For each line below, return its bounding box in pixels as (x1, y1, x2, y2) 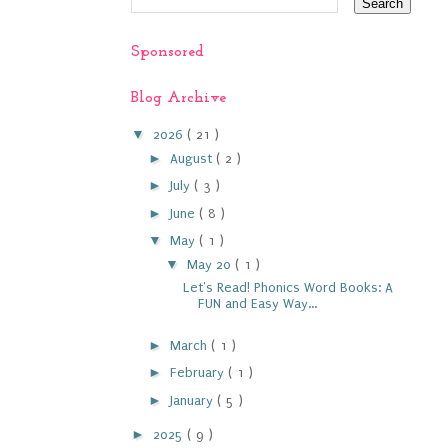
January (169, 392, 217, 408)
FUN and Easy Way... (197, 296, 317, 311)
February (169, 365, 228, 380)
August (169, 150, 216, 166)
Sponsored (131, 44, 204, 60)
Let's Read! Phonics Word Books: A (182, 280, 393, 295)
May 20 (186, 257, 235, 272)
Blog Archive (131, 90, 226, 106)
